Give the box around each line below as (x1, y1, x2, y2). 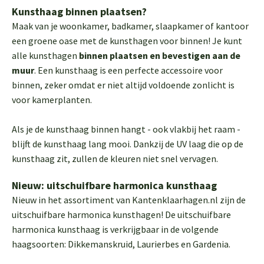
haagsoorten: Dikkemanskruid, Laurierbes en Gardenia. (12, 238, 230, 250)
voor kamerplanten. (12, 94, 94, 105)
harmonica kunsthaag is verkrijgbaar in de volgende (12, 223, 219, 235)
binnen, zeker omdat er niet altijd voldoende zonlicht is (12, 79, 235, 91)
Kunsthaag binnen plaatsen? (12, 5, 147, 18)
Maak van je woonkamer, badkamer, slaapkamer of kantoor (12, 20, 249, 32)
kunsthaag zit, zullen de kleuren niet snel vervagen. (12, 153, 218, 164)
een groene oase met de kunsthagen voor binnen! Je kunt (12, 35, 242, 47)
